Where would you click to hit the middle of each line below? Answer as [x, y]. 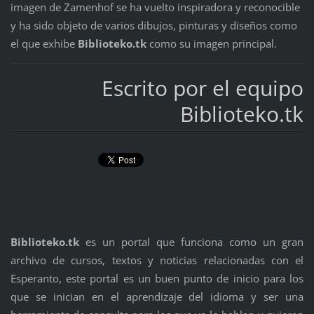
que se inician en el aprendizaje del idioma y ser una [157, 297]
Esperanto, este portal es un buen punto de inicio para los [157, 279]
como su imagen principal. [211, 43]
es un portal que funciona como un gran [195, 242]
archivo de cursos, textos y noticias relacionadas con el [157, 260]
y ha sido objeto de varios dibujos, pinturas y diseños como [153, 25]
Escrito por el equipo [203, 88]
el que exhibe [44, 43]
